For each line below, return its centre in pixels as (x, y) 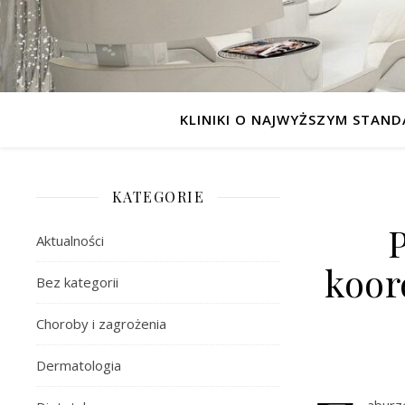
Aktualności (70, 240)
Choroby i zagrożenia (101, 324)
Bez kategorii (77, 282)
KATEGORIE (158, 197)
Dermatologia (79, 365)
